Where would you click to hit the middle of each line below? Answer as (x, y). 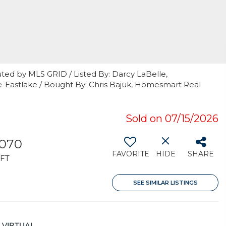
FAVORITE (131, 154)
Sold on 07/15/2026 (172, 119)
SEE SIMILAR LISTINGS (165, 183)
